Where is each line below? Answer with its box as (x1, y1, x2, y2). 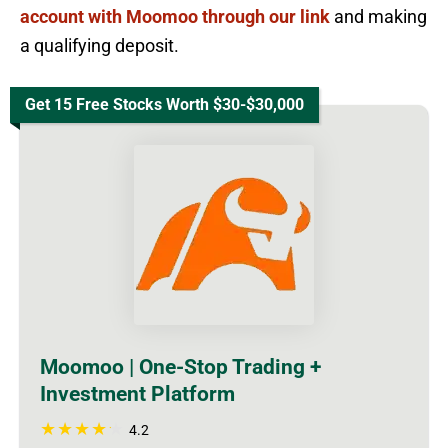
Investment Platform (40, 381, 235, 406)
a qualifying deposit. (20, 34, 179, 56)
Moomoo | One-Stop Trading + (40, 354, 321, 379)
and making (330, 5, 427, 27)
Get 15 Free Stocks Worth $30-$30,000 (25, 94, 304, 114)
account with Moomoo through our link (20, 5, 330, 27)
